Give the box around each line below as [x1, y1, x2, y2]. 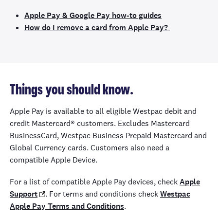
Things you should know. [10, 83, 133, 97]
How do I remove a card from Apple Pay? [24, 22, 170, 33]
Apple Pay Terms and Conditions [10, 201, 124, 211]
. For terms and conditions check [45, 189, 160, 199]
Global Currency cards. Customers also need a [10, 143, 169, 153]
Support [10, 189, 37, 199]
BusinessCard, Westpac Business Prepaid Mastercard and [10, 130, 207, 141]
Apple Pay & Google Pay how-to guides [24, 10, 162, 20]
